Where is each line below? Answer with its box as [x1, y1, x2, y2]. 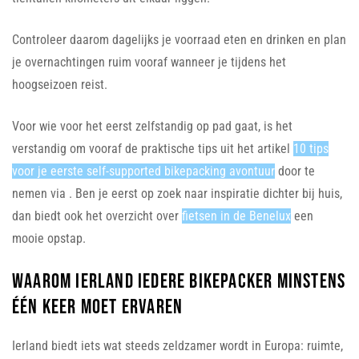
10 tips [293, 140, 329, 156]
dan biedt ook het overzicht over [12, 208, 182, 224]
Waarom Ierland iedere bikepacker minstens [12, 268, 346, 294]
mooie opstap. [12, 230, 86, 246]
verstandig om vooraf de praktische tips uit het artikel [12, 140, 293, 156]
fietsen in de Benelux [182, 208, 291, 224]
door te [275, 163, 315, 179]
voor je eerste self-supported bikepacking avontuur [12, 163, 275, 179]
